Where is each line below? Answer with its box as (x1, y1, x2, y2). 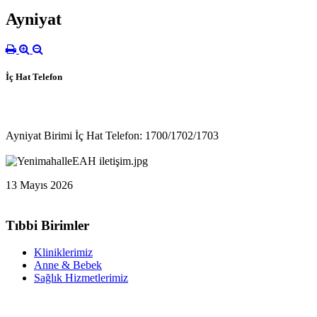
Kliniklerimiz (34, 246, 93, 259)
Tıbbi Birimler (6, 217, 89, 233)
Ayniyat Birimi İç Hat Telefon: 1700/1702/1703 (6, 129, 219, 142)
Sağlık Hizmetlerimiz (34, 272, 128, 284)
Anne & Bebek (34, 259, 102, 272)
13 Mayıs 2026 (6, 178, 73, 191)
